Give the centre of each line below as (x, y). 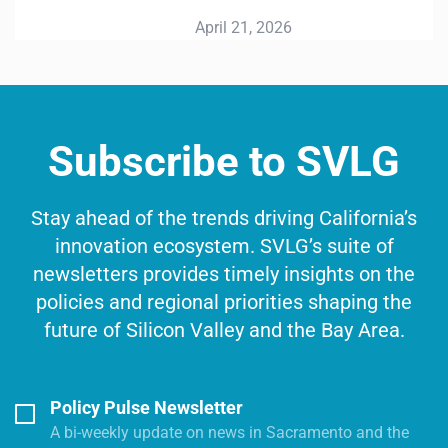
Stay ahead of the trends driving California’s (224, 218)
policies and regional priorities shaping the (224, 302)
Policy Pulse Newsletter (146, 407)
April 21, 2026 (193, 27)
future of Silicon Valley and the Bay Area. (224, 330)
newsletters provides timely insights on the (224, 274)
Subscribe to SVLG (224, 161)
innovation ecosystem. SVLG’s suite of (224, 246)
